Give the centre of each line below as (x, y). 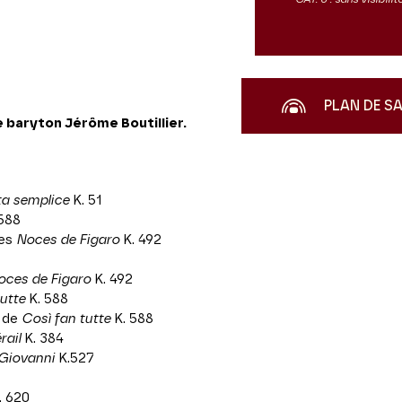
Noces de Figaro (68, 240)
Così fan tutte (66, 319)
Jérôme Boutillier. (126, 123)
